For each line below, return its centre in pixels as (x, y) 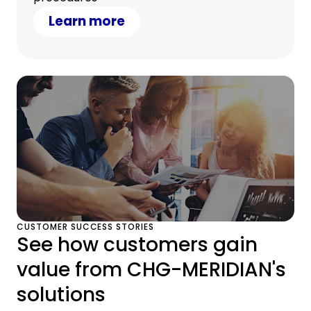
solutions (61, 294)
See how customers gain (137, 244)
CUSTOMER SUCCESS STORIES (86, 226)
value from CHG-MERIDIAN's (151, 269)
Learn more (87, 22)
